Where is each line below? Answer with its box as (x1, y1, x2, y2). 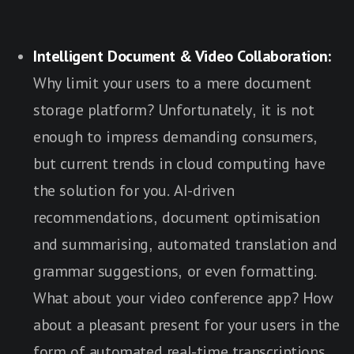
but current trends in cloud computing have (33, 154, 326, 172)
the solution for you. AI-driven (33, 181, 235, 199)
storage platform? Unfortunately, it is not (33, 100, 314, 119)
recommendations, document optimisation (33, 208, 320, 226)
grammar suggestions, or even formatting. (33, 262, 317, 280)
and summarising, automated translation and (33, 235, 337, 253)
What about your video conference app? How (33, 288, 333, 307)
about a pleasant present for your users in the (33, 315, 340, 333)
